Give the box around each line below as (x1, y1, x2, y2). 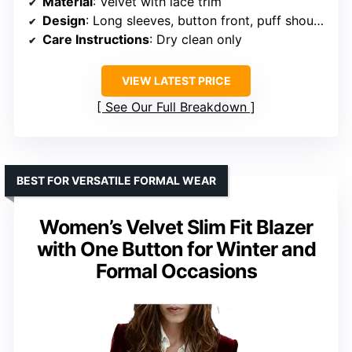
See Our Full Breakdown (105, 99, 247, 115)
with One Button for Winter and (36, 237, 316, 262)
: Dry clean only (149, 31, 242, 48)
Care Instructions (42, 31, 149, 48)
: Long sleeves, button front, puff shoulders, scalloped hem (86, 13, 313, 29)
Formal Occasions (95, 259, 257, 284)
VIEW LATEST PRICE (121, 74, 231, 88)
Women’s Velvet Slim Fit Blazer (39, 215, 313, 240)
